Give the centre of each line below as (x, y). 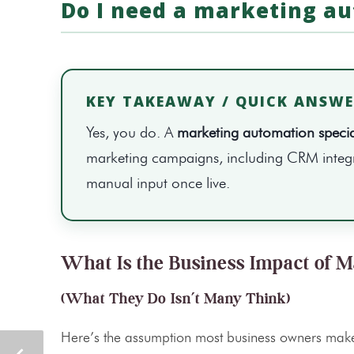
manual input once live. (158, 183)
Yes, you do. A (132, 133)
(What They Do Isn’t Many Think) (176, 299)
